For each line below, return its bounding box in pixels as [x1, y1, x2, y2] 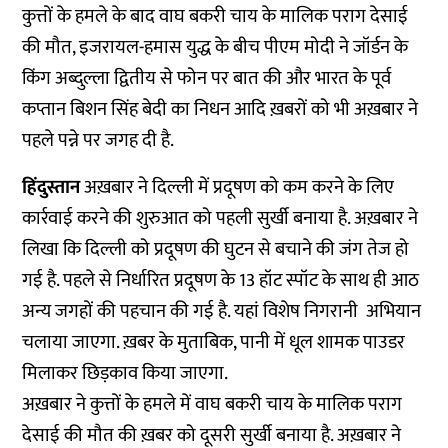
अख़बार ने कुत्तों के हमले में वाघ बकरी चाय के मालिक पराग [22, 389, 403, 421]
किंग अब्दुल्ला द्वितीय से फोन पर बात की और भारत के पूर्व [22, 63, 392, 95]
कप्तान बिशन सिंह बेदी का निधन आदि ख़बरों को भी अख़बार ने [22, 94, 419, 126]
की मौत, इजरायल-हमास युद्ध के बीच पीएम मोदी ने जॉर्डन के [22, 32, 409, 64]
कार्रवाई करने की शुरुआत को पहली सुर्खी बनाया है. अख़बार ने [22, 203, 419, 235]
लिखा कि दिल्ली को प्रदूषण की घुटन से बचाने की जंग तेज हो [22, 234, 410, 266]
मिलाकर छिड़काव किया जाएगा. [22, 358, 233, 390]
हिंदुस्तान [22, 172, 85, 204]
